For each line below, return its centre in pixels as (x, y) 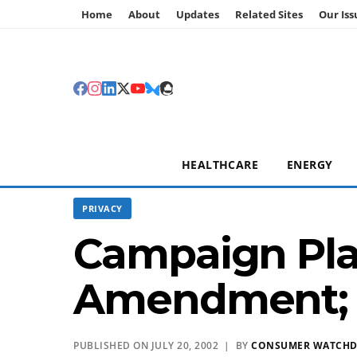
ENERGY (310, 165)
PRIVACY (102, 208)
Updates (198, 14)
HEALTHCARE (220, 165)
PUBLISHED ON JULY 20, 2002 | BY (162, 345)
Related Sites (269, 14)
